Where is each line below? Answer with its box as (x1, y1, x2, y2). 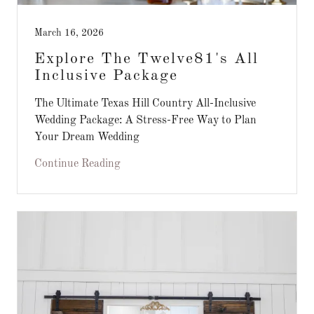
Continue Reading (34, 158, 121, 170)
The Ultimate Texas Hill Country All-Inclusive (34, 98, 256, 109)
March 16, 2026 (34, 28, 104, 38)
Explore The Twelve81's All (34, 51, 259, 67)
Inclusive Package (34, 68, 178, 83)
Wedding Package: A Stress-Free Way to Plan (34, 115, 257, 126)
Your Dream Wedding (34, 132, 139, 143)
